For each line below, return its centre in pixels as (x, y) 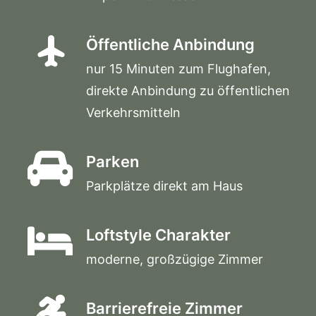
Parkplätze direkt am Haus (164, 186)
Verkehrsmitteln (133, 113)
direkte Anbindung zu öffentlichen (188, 91)
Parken (113, 162)
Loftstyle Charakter (158, 235)
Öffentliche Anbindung (170, 44)
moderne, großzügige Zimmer (175, 259)
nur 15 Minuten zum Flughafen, (178, 69)
